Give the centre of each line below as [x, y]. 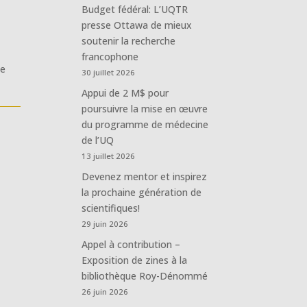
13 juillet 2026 [109, 156]
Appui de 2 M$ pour [125, 93]
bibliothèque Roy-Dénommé [145, 275]
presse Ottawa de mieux [137, 25]
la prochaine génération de [142, 192]
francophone [110, 56]
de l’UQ [98, 140]
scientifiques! [111, 208]
